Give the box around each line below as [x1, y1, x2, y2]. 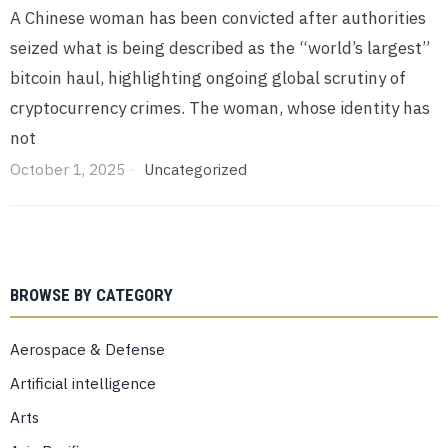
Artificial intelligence [10, 373, 156, 394]
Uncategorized [144, 159, 247, 180]
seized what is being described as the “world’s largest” [10, 37, 430, 60]
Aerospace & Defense [10, 339, 165, 360]
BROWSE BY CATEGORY [10, 285, 173, 306]
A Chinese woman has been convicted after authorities [10, 7, 426, 30]
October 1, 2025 [10, 159, 125, 180]
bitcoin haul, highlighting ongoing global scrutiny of [10, 67, 406, 90]
